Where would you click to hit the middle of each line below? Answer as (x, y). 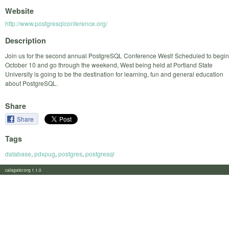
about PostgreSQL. (31, 83)
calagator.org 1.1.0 (26, 169)
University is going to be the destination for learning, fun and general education (114, 74)
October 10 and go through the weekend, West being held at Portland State (109, 64)
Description (26, 40)
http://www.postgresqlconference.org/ (56, 24)
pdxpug (45, 153)
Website (19, 11)
